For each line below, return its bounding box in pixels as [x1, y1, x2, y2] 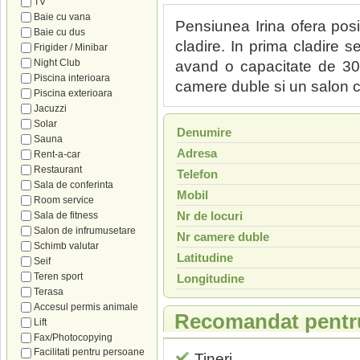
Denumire [177, 125, 231, 139]
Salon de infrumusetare [34, 225, 136, 236]
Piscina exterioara [34, 88, 112, 99]
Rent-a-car [34, 149, 80, 160]
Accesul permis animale [34, 301, 138, 313]
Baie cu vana [34, 11, 91, 22]
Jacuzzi [34, 103, 67, 114]
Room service [34, 194, 94, 206]
